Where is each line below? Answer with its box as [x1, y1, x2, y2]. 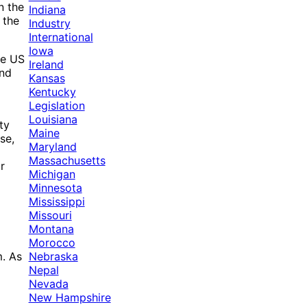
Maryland [28, 140, 77, 154]
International [28, 30, 93, 45]
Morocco [28, 236, 75, 250]
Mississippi [28, 195, 85, 209]
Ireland [28, 58, 64, 72]
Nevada [28, 277, 69, 291]
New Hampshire [28, 291, 111, 305]
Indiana [28, 3, 66, 17]
